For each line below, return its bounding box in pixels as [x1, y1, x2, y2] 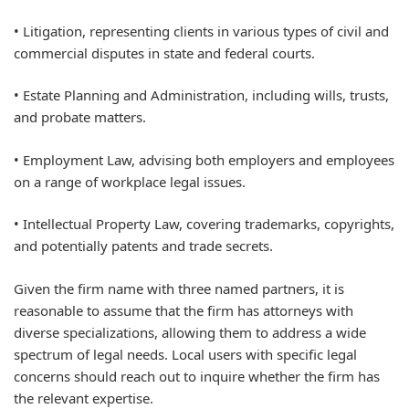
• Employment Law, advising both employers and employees [14, 150, 394, 169]
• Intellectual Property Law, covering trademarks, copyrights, [14, 215, 394, 234]
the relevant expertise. [14, 388, 153, 407]
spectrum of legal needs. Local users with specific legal [14, 344, 357, 363]
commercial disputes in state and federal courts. [14, 43, 315, 62]
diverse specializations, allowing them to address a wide [14, 322, 366, 341]
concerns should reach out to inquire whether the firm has [14, 366, 380, 385]
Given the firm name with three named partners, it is [14, 278, 344, 298]
